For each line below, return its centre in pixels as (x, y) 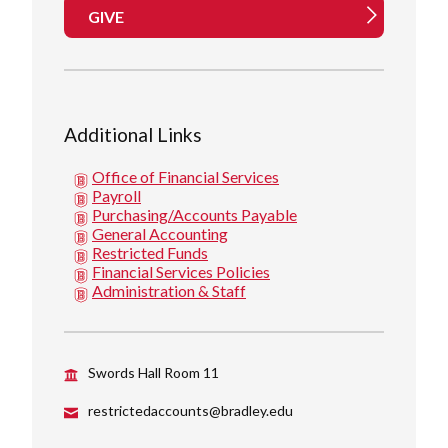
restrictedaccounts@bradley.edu (190, 410)
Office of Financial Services (185, 176)
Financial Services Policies (181, 271)
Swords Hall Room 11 (153, 372)
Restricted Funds (150, 252)
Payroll (116, 195)
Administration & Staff (169, 290)
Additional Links (133, 134)
